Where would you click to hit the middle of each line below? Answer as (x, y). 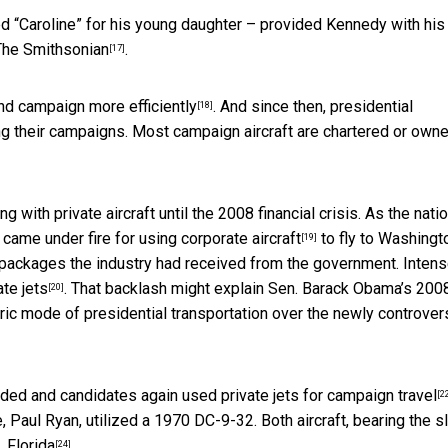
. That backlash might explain (166, 289)
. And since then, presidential (313, 107)
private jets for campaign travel (329, 396)
